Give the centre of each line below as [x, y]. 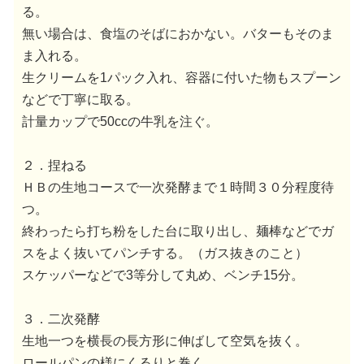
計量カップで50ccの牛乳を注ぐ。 [120, 121]
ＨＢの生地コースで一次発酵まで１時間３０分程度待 [178, 187]
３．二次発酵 [61, 318]
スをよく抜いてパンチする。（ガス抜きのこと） [165, 253]
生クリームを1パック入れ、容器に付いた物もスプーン [182, 77]
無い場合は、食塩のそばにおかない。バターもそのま [178, 33]
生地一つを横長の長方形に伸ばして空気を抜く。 [165, 340]
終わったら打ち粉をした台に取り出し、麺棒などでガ [178, 231]
